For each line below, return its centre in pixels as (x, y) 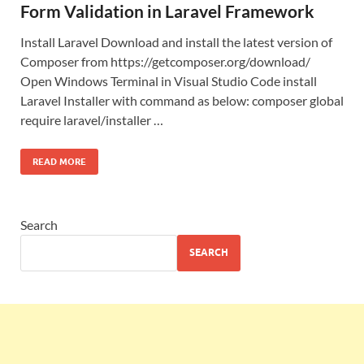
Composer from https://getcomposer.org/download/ (165, 61)
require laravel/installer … (92, 119)
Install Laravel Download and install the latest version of (176, 41)
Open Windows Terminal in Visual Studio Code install (169, 80)
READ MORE (59, 161)
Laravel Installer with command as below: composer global (182, 100)
